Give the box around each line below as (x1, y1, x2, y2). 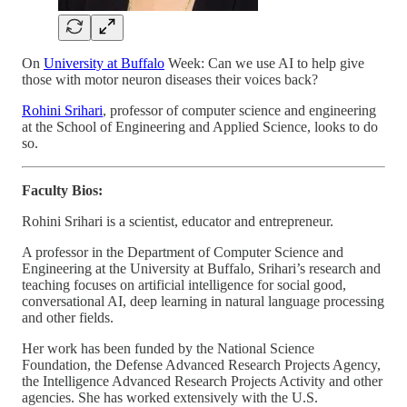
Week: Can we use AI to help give (164, 55, 364, 71)
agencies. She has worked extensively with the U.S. (22, 389, 318, 405)
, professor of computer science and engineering (103, 102, 376, 118)
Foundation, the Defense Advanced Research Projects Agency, (22, 356, 381, 372)
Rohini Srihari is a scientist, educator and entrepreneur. (22, 213, 333, 229)
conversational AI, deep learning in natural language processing (22, 293, 384, 309)
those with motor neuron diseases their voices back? (22, 71, 318, 87)
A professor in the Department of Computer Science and (22, 243, 343, 260)
